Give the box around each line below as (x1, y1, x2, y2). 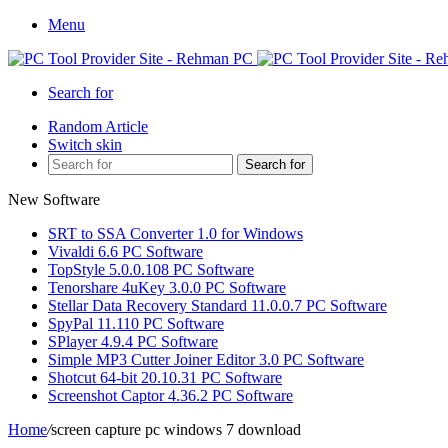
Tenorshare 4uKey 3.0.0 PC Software (48, 279, 286, 296)
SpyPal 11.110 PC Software (48, 315, 224, 332)
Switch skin (48, 136, 122, 153)
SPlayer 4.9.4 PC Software (48, 333, 218, 350)
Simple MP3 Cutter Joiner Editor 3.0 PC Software (48, 351, 364, 368)
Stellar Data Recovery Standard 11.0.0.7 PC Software (48, 297, 387, 314)
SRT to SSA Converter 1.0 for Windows (48, 225, 303, 242)
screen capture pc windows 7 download (51, 421, 301, 438)
